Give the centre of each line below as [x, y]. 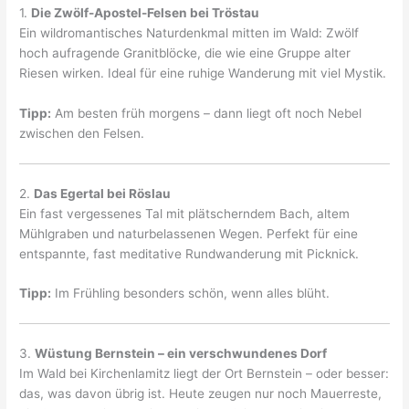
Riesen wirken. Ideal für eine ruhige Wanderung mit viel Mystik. [203, 73]
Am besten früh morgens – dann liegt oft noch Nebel [207, 114]
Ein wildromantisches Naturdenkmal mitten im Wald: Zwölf [189, 33]
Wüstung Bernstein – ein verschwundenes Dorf [181, 353]
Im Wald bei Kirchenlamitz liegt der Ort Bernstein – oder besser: [204, 373]
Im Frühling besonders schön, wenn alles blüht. [191, 294]
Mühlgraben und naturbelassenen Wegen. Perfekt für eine [189, 233]
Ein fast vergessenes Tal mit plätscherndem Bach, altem [185, 213]
